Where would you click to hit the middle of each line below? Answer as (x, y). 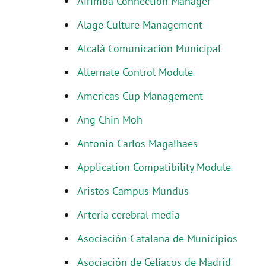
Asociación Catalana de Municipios (157, 238)
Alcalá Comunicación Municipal (149, 48)
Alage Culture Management (140, 25)
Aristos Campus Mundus (133, 191)
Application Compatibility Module (154, 167)
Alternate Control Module (135, 72)
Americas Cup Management (140, 96)
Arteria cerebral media (129, 215)
